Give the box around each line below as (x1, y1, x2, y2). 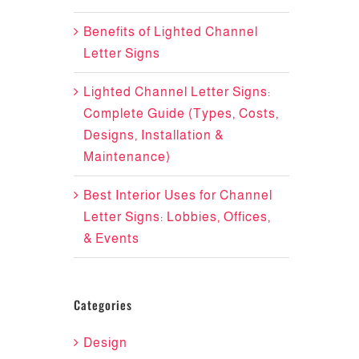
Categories (73, 295, 132, 313)
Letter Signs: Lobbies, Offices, (83, 209, 271, 224)
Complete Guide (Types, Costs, (83, 106, 279, 120)
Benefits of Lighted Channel (83, 24, 258, 38)
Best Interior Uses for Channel (83, 188, 272, 202)
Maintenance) (83, 149, 171, 163)
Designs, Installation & (83, 127, 224, 142)
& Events (83, 231, 139, 245)
